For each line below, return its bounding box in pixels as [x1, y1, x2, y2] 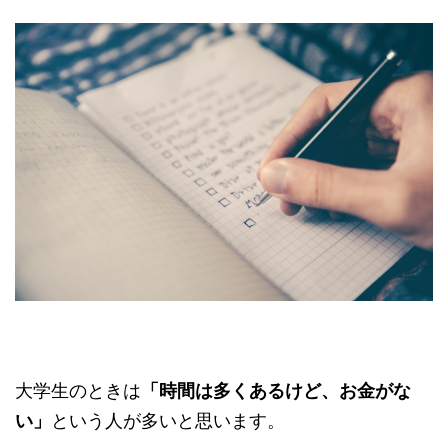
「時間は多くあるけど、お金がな [141, 379, 411, 401]
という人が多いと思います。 [51, 409, 285, 431]
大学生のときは [15, 379, 141, 401]
